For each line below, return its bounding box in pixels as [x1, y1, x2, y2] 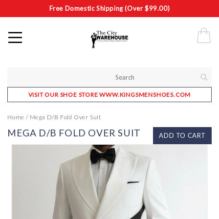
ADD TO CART [159, 131, 206, 139]
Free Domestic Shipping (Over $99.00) [49, 4, 170, 12]
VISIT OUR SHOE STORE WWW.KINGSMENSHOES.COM [28, 91, 191, 98]
